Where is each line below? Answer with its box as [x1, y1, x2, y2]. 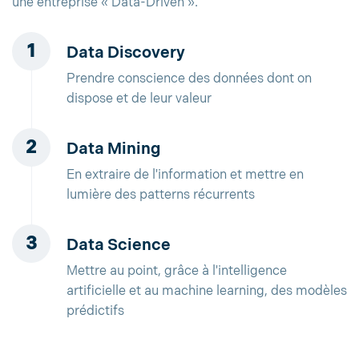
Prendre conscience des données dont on [67, 71, 312, 87]
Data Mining [67, 139, 160, 159]
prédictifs [67, 304, 124, 320]
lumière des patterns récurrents [67, 188, 255, 204]
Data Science [67, 236, 171, 256]
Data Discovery [67, 43, 185, 63]
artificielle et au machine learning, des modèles [67, 284, 347, 300]
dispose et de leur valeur [67, 91, 212, 107]
